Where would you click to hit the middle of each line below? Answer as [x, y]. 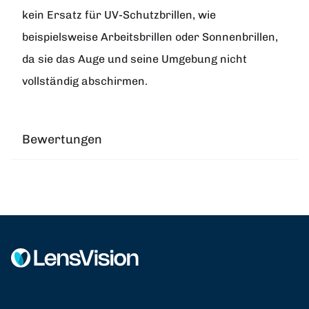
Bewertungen [62, 139]
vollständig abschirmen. [85, 81]
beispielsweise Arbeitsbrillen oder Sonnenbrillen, [150, 37]
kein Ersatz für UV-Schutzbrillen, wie [119, 14]
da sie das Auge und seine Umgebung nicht [134, 59]
